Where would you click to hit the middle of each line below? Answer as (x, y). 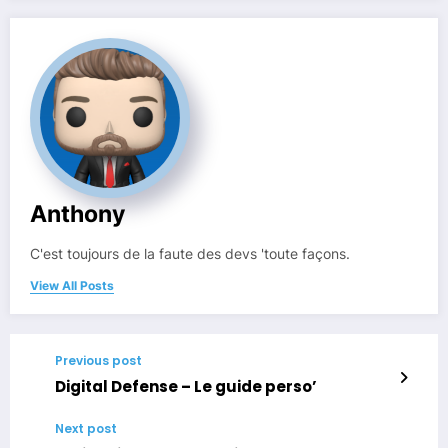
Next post (86, 428)
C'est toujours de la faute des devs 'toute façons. (190, 253)
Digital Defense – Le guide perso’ (186, 386)
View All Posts (72, 285)
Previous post (98, 360)
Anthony (77, 213)
